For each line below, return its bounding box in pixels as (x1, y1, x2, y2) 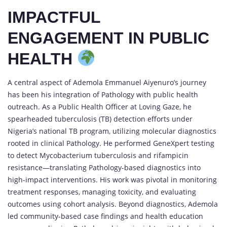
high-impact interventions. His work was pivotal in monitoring (8, 174, 217, 184)
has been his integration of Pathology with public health (8, 89, 198, 99)
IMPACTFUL (8, 8, 100, 26)
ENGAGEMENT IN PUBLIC (8, 28, 209, 47)
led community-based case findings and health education (8, 211, 203, 221)
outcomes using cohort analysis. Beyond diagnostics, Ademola (8, 199, 218, 209)
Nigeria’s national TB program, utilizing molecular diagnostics (8, 126, 216, 136)
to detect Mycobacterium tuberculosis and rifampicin (8, 150, 188, 160)
